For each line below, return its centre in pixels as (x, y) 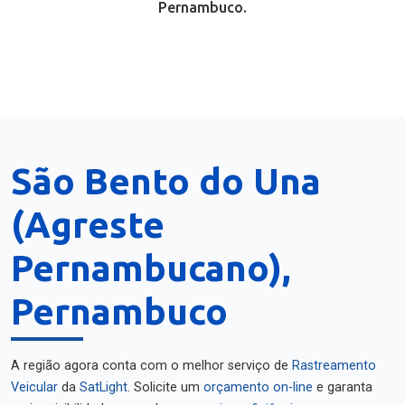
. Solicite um (165, 387)
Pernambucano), (151, 268)
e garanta (343, 387)
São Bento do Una (166, 181)
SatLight (104, 387)
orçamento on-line (258, 387)
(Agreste (88, 225)
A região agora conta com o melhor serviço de (151, 366)
